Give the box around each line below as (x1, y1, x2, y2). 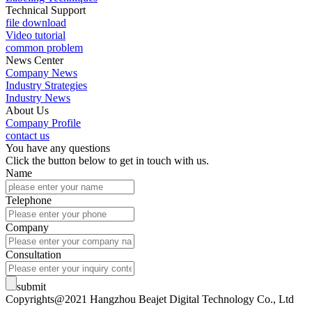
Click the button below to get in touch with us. (6, 155, 209, 167)
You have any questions (6, 142, 110, 155)
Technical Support (6, 4, 86, 17)
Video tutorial (6, 29, 65, 42)
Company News (6, 67, 77, 79)
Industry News (6, 92, 70, 104)
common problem (6, 42, 83, 54)
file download (6, 17, 66, 29)
